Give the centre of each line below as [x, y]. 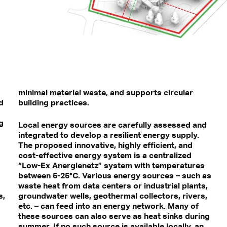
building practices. [53, 103]
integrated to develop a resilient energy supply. [108, 135]
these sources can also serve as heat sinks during [114, 216]
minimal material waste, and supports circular [105, 92]
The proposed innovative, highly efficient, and [105, 145]
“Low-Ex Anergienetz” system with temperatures [111, 165]
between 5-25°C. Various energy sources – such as [115, 176]
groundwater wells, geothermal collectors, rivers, [112, 196]
